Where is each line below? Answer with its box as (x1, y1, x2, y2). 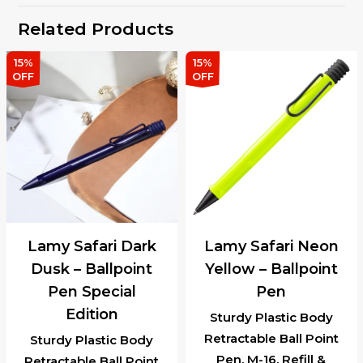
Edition (65, 305, 118, 323)
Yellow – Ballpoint (204, 259, 338, 278)
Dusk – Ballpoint (31, 259, 153, 278)
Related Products (18, 19, 174, 40)
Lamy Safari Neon (203, 237, 339, 255)
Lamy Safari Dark (27, 237, 156, 255)
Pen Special (47, 282, 136, 301)
